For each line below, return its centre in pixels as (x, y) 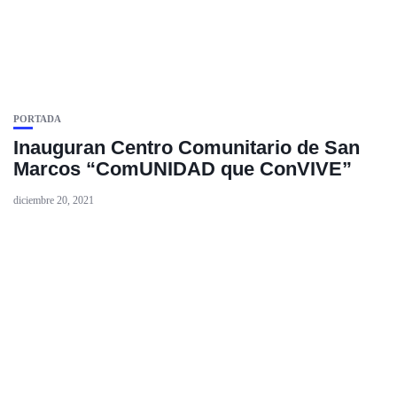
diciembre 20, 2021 (54, 200)
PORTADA (37, 119)
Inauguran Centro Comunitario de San (187, 148)
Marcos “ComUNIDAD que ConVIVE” (183, 169)
